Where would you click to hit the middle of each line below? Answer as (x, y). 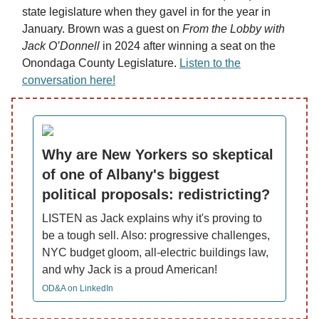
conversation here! (69, 80)
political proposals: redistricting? (156, 195)
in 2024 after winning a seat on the (188, 46)
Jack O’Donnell (61, 46)
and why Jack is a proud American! (130, 270)
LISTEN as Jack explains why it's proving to (152, 219)
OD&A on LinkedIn (78, 289)
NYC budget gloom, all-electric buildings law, (155, 253)
